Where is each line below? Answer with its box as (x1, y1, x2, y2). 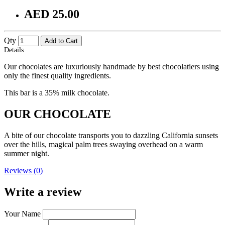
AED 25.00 (24, 7, 79, 21)
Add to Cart (45, 37, 78, 45)
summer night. (4, 149, 49, 158)
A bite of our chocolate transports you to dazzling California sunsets (4, 131, 218, 140)
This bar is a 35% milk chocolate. (4, 88, 109, 97)
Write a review (4, 185, 81, 199)
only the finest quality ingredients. (4, 71, 115, 80)
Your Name (4, 209, 41, 218)
